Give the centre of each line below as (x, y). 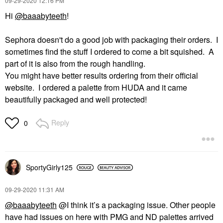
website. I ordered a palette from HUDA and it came (96, 87)
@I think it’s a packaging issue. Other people (136, 205)
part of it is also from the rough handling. (75, 63)
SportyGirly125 (49, 167)
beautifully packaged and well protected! (76, 99)
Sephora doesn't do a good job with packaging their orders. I (111, 40)
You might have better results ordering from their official (102, 75)
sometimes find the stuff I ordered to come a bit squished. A (110, 52)
